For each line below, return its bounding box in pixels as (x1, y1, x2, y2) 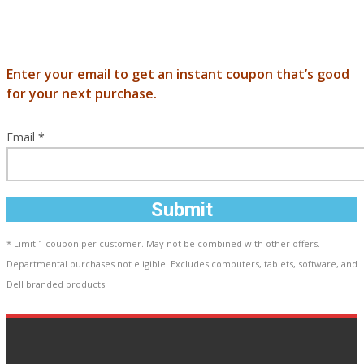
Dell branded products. (6, 278, 107, 290)
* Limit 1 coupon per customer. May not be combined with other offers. (6, 237, 320, 249)
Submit (151, 198, 213, 221)
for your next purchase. (6, 84, 157, 102)
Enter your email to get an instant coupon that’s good (6, 65, 349, 83)
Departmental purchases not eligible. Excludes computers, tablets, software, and (6, 258, 357, 270)
